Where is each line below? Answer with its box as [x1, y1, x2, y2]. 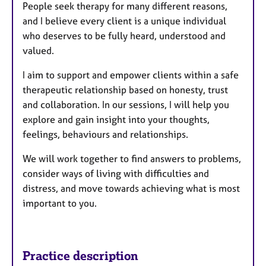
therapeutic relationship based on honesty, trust [23, 83, 228, 96]
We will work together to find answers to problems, [23, 152, 241, 164]
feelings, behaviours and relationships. [23, 128, 188, 140]
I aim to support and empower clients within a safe [23, 68, 239, 81]
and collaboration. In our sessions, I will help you [23, 98, 229, 110]
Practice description [23, 248, 138, 263]
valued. [23, 44, 54, 56]
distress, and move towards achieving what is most [23, 182, 240, 194]
